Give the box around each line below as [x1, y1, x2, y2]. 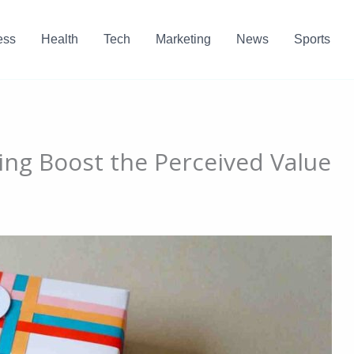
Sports [293, 32, 330, 46]
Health [40, 32, 78, 46]
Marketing [155, 32, 211, 46]
